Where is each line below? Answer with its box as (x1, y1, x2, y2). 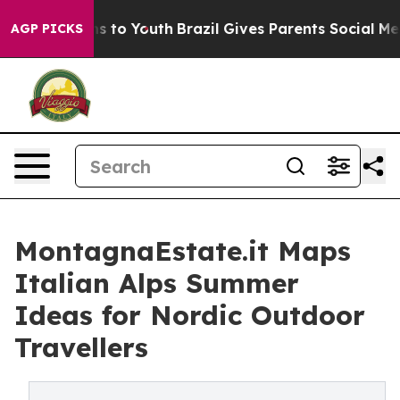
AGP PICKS (11, 21, 83, 37)
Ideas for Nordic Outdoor (14, 298, 365, 332)
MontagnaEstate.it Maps (14, 234, 351, 268)
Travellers (14, 330, 148, 364)
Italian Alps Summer (14, 266, 299, 300)
